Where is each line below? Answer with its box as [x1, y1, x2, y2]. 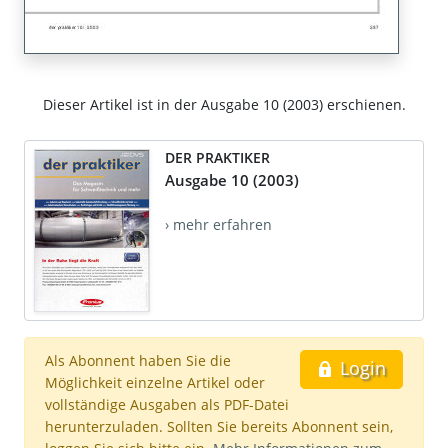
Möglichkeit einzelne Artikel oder [45, 373, 265, 393]
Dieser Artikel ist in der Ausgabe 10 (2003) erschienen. [42, 95, 406, 115]
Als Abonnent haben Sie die [45, 351, 231, 371]
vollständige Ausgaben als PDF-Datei [45, 395, 289, 415]
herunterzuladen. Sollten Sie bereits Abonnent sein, [45, 417, 393, 437]
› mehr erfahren [165, 215, 272, 235]
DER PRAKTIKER [165, 148, 270, 168]
